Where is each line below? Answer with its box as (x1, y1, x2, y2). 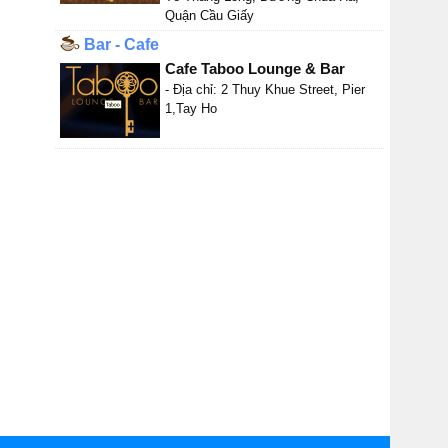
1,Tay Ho (165, 101, 217, 116)
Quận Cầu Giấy (165, 8, 254, 23)
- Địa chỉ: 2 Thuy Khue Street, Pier (165, 82, 365, 97)
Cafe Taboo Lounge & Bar (165, 60, 345, 77)
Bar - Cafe (80, 36, 159, 53)
